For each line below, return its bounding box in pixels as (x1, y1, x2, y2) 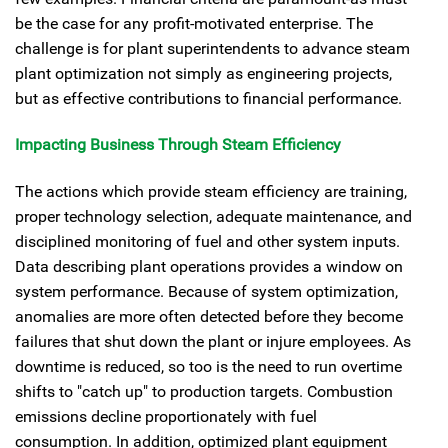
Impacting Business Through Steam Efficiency (15, 134, 341, 154)
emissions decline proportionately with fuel (15, 407, 317, 427)
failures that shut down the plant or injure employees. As (15, 332, 411, 352)
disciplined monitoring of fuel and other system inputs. (15, 232, 400, 252)
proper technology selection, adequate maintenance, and (15, 207, 412, 227)
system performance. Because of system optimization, (15, 282, 398, 302)
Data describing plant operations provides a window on (15, 257, 403, 277)
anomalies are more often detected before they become (15, 307, 403, 327)
